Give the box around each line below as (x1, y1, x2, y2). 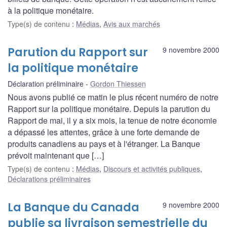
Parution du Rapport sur (8, 44, 148, 60)
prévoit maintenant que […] (8, 149, 104, 161)
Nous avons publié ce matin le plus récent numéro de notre (8, 91, 218, 103)
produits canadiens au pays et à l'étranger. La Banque (8, 137, 200, 149)
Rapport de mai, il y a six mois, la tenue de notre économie (8, 114, 217, 126)
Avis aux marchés (103, 18, 160, 29)
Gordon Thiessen (90, 78, 146, 89)
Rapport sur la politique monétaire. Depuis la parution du (8, 102, 210, 115)
